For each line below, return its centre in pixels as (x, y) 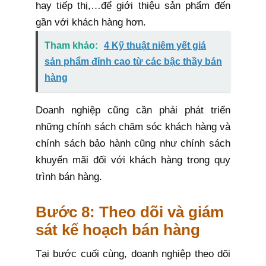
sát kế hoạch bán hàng (118, 230)
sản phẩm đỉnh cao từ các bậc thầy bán (133, 62)
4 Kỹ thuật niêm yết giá (155, 46)
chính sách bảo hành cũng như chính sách (133, 144)
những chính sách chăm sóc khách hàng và (133, 127)
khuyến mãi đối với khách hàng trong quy (133, 160)
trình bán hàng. (69, 177)
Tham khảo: (72, 46)
